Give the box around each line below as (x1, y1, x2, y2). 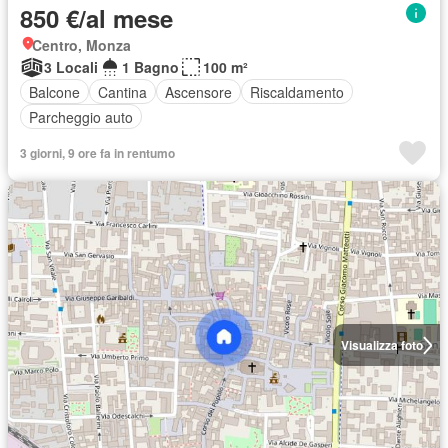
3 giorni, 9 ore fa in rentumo (20, 144, 175, 163)
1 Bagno (122, 57, 179, 78)
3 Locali (44, 57, 98, 78)
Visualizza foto (340, 336, 423, 355)
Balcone (29, 81, 80, 102)
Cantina (98, 81, 147, 102)
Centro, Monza (32, 35, 131, 56)
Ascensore (165, 81, 232, 102)
